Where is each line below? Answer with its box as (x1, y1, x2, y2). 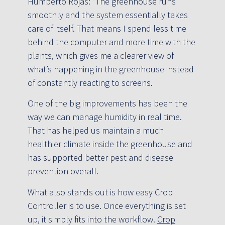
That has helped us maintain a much (27, 125, 164, 137)
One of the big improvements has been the (27, 97, 187, 109)
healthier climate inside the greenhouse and (27, 138, 192, 150)
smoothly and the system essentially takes (27, 9, 188, 21)
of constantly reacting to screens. (27, 77, 153, 88)
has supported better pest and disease (27, 152, 173, 164)
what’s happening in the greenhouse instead (27, 63, 194, 75)
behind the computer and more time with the (27, 36, 195, 48)
